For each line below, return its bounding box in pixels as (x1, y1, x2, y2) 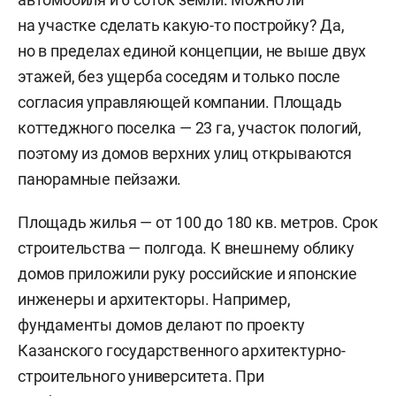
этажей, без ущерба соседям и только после (18, 67, 340, 87)
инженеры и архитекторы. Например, (18, 290, 291, 309)
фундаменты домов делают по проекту (18, 316, 306, 335)
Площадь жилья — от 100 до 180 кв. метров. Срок (18, 213, 378, 232)
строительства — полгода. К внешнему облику (18, 239, 354, 258)
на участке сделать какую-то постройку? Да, (18, 16, 345, 35)
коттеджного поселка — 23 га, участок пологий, (18, 118, 362, 138)
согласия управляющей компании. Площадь (18, 93, 342, 112)
